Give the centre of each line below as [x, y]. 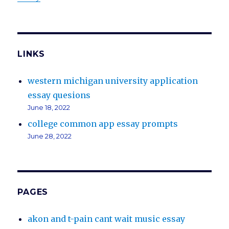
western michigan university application [113, 81]
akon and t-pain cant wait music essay [107, 219]
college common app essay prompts [103, 124]
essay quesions [59, 95]
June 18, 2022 [49, 108]
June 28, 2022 [50, 136]
